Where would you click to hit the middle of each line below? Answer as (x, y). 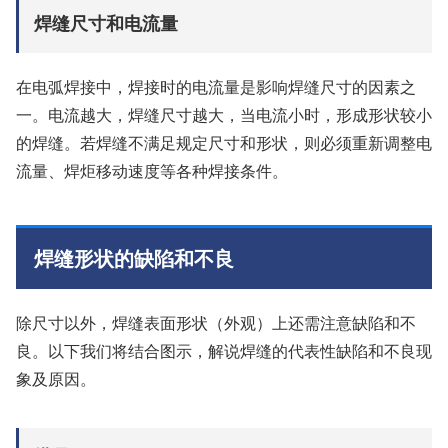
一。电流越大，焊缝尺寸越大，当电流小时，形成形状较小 (224, 114)
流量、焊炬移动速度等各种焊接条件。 (152, 170)
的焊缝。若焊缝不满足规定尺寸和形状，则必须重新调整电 (224, 142)
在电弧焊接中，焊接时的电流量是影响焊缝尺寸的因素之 (216, 86)
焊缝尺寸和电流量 (106, 22)
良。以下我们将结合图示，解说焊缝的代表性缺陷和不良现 (224, 350)
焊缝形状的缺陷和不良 (134, 257)
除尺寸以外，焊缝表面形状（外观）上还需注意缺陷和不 (216, 322)
